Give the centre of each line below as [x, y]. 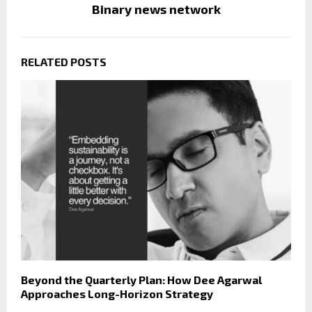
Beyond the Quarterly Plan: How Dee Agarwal [141, 279]
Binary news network [156, 9]
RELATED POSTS [64, 62]
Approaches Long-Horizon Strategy [117, 293]
